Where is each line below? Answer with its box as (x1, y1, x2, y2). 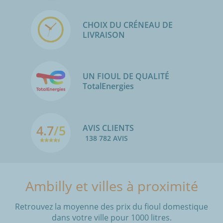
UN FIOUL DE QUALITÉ (83, 71, 169, 82)
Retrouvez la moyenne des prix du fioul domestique (15, 201, 208, 212)
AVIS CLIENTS (83, 122, 134, 133)
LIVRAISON (83, 29, 125, 40)
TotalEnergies (83, 81, 140, 92)
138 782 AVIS (85, 133, 128, 143)
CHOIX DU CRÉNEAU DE (83, 19, 173, 30)
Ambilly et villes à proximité (25, 176, 198, 195)
